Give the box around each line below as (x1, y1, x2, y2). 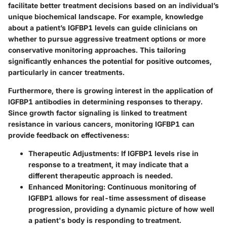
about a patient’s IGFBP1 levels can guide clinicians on (8, 23, 198, 32)
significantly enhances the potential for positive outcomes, (8, 56, 212, 65)
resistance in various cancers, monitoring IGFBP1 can (8, 119, 195, 128)
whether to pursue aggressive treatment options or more (8, 34, 206, 43)
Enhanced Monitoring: (28, 182, 105, 191)
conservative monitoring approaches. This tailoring (8, 45, 186, 54)
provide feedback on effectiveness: (8, 130, 129, 139)
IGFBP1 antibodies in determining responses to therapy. (8, 97, 203, 106)
